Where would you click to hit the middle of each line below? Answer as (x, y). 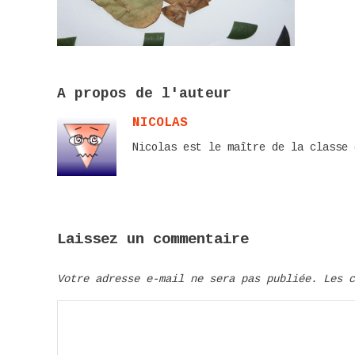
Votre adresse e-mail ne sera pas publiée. (187, 279)
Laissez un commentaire (153, 239)
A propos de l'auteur (144, 94)
